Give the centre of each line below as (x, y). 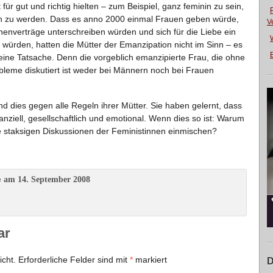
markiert (150, 260)
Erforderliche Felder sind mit (74, 260)
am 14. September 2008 (46, 179)
